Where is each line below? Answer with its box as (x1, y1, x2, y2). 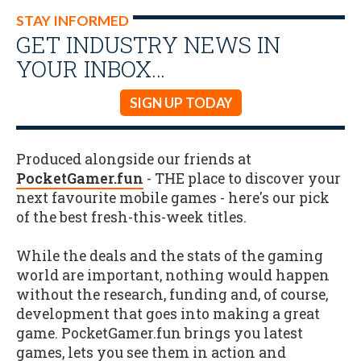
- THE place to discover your (143, 168, 341, 188)
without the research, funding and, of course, (16, 285, 328, 305)
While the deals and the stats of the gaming (16, 247, 323, 266)
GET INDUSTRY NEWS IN (16, 29, 280, 60)
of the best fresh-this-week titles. (16, 207, 247, 226)
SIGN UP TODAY (129, 94, 232, 111)
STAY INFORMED (16, 12, 129, 29)
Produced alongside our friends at (16, 149, 251, 168)
